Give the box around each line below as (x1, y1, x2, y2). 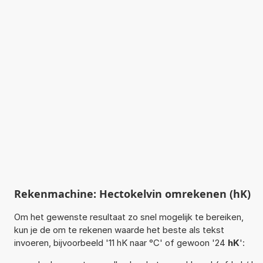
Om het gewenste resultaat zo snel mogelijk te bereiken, (14, 211, 244, 222)
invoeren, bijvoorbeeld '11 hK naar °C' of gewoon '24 (14, 237, 228, 248)
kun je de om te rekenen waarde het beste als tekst (14, 224, 224, 235)
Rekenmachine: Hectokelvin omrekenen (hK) (14, 186, 251, 201)
